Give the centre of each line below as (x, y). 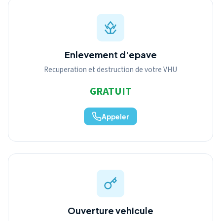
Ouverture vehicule (110, 210)
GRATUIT (110, 92)
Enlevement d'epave (110, 55)
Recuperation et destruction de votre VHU (110, 70)
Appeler (115, 116)
